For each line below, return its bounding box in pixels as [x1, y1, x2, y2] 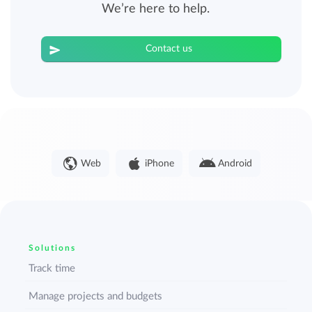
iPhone [144, 159, 174, 169]
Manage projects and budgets [29, 291, 163, 302]
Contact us [145, 44, 192, 54]
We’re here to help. [102, 3, 210, 16]
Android [217, 159, 252, 169]
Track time [29, 263, 76, 274]
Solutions [29, 244, 77, 253]
